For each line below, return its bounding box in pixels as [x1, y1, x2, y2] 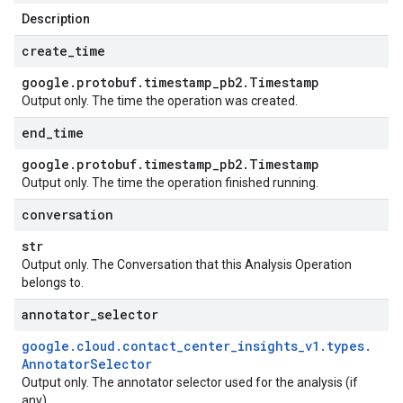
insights [237, 337, 298, 354]
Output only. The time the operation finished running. [22, 175, 318, 190]
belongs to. [22, 275, 84, 290]
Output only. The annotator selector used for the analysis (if [22, 375, 358, 390]
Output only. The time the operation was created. [22, 94, 298, 108]
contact [122, 337, 176, 354]
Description [22, 12, 90, 26]
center [184, 337, 230, 354]
